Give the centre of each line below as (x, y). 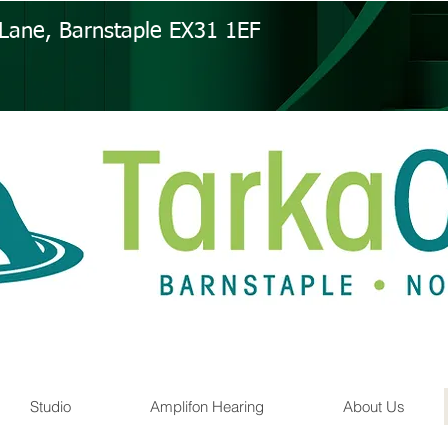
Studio (50, 406)
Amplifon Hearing (207, 406)
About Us (374, 406)
